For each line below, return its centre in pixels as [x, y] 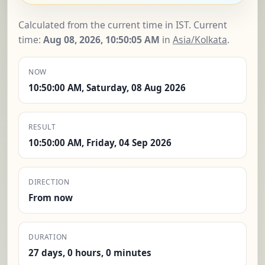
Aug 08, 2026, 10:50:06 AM [101, 40]
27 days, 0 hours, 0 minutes [90, 252]
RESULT [42, 127]
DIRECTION [49, 182]
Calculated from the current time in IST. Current [123, 25]
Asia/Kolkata [200, 40]
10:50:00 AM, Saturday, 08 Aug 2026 [107, 87]
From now [51, 197]
